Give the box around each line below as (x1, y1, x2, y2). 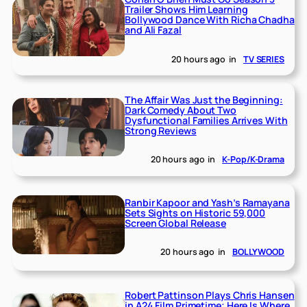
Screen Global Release (125, 216, 226, 230)
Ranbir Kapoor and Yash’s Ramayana (125, 195, 290, 209)
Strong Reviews (125, 123, 197, 137)
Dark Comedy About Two (125, 103, 236, 116)
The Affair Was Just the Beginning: (125, 93, 283, 106)
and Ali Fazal (125, 23, 182, 37)
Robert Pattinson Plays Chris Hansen (125, 288, 295, 302)
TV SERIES (243, 53, 284, 65)
